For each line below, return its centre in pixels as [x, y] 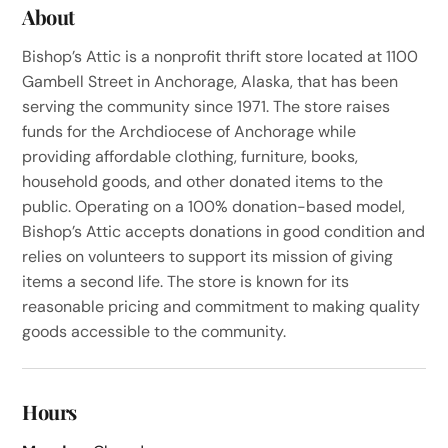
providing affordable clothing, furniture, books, [190, 156]
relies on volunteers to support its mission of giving [208, 256]
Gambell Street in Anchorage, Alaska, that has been [210, 81]
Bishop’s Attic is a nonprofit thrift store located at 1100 [220, 56]
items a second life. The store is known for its [186, 281]
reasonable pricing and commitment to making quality [221, 306]
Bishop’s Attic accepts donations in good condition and [224, 231]
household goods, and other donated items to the [203, 181]
